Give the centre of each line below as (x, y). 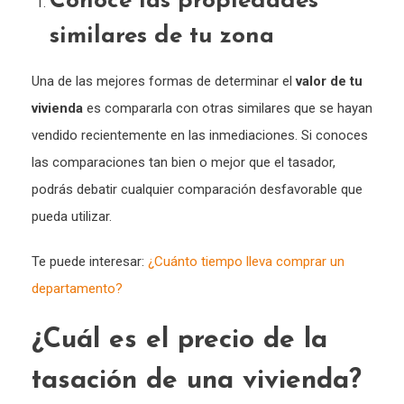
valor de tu (329, 81)
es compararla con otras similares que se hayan (228, 108)
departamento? (77, 288)
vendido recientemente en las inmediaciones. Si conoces (200, 135)
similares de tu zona (162, 36)
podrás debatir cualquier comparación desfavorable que (197, 189)
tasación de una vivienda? (197, 381)
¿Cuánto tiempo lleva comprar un (246, 261)
